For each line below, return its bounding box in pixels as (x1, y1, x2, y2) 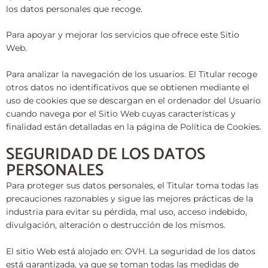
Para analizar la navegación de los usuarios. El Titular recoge (6, 69, 257, 80)
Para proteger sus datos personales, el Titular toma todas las (6, 181, 258, 191)
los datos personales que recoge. (6, 4, 142, 14)
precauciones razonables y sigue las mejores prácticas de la (6, 194, 253, 204)
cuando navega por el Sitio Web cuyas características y (6, 109, 236, 119)
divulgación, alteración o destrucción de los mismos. (6, 220, 226, 230)
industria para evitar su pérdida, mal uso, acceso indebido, (6, 207, 247, 217)
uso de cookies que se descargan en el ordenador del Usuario (6, 96, 261, 106)
